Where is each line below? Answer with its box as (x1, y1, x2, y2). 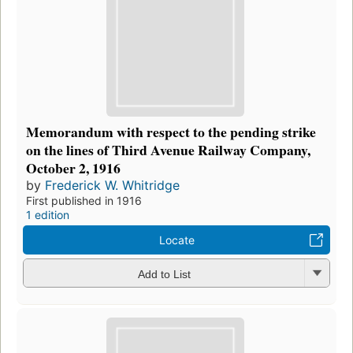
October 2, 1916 (26, 158, 121, 179)
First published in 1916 (26, 194, 142, 208)
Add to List (137, 267, 191, 281)
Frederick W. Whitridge (45, 177, 180, 194)
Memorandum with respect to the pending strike (26, 121, 316, 143)
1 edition (26, 208, 69, 222)
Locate (158, 233, 195, 247)
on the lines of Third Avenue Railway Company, (26, 139, 310, 161)
